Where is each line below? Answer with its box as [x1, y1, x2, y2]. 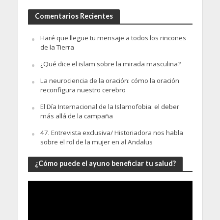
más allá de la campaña [40, 111, 113, 121]
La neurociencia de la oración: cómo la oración [40, 76, 179, 85]
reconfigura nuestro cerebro [40, 85, 126, 95]
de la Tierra [40, 43, 74, 52]
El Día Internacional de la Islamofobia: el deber [40, 102, 179, 111]
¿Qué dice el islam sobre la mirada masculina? [40, 59, 181, 69]
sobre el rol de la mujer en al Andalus [40, 137, 153, 147]
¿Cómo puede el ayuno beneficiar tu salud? [34, 159, 176, 168]
